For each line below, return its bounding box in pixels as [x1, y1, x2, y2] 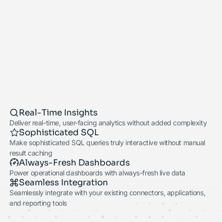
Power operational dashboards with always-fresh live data [9, 167, 186, 178]
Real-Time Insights [19, 105, 98, 118]
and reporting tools [9, 198, 67, 209]
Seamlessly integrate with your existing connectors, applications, [9, 187, 206, 198]
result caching [9, 148, 53, 159]
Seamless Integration [19, 175, 109, 188]
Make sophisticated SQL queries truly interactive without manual [9, 137, 206, 148]
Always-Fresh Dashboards [19, 156, 130, 168]
